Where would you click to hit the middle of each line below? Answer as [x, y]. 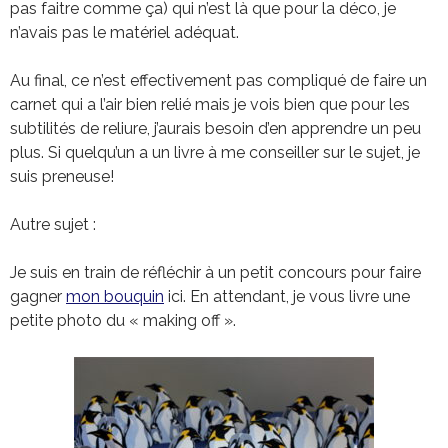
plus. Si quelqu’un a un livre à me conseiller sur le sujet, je [215, 152]
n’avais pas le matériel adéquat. [124, 32]
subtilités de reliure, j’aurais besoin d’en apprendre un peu [215, 128]
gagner [38, 296]
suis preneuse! [62, 176]
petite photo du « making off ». [123, 320]
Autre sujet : [53, 224]
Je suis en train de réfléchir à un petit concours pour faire [215, 272]
